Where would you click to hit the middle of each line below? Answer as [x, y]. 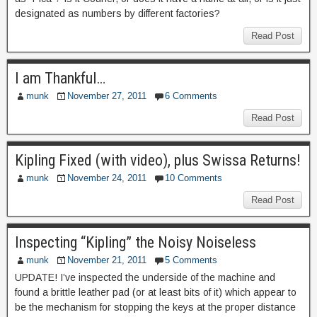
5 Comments [191, 260]
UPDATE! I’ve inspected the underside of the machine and [145, 277]
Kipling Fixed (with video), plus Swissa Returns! [158, 160]
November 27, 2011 [107, 96]
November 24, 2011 [107, 178]
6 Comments [191, 96]
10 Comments [194, 178]
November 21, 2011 [107, 260]
